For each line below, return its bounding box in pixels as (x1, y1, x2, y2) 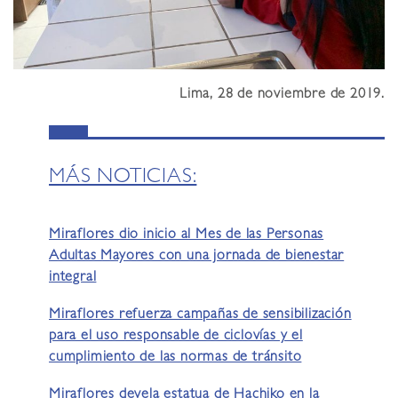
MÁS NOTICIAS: (49, 167, 197, 188)
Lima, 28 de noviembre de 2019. (179, 87, 385, 102)
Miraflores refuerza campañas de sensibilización (49, 307, 352, 322)
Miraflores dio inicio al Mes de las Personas (49, 227, 324, 243)
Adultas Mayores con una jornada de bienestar (49, 249, 345, 264)
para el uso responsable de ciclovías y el (49, 329, 303, 344)
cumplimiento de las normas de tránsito (49, 350, 302, 365)
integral (49, 270, 97, 285)
